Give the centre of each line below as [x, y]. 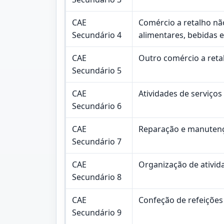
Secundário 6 [97, 106]
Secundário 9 [97, 212]
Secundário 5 [97, 70]
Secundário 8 [97, 177]
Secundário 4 [97, 35]
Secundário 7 [97, 141]
